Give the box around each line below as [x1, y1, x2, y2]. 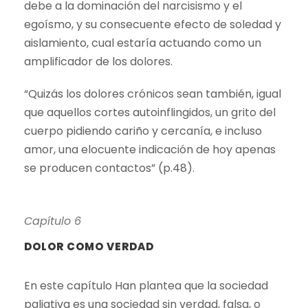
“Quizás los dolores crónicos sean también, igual [24, 86, 281, 102]
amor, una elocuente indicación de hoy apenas [24, 142, 276, 158]
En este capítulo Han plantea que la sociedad [24, 278, 268, 294]
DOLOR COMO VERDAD [24, 239, 154, 254]
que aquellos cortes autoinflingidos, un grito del [24, 104, 276, 121]
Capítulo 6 [24, 213, 81, 230]
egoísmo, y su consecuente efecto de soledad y [24, 16, 281, 33]
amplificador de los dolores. [24, 54, 173, 70]
